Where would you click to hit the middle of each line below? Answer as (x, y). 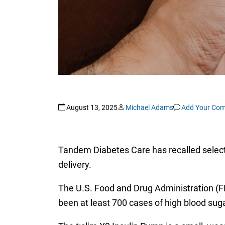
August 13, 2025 (92, 108)
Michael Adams (149, 108)
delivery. (75, 164)
